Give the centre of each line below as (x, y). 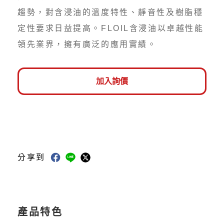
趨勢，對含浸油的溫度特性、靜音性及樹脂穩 (110, 12)
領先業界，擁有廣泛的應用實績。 (87, 44)
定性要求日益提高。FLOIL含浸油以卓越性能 (111, 28)
